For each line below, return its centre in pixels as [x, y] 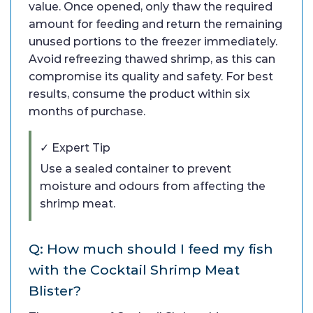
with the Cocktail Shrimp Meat [134, 270]
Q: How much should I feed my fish [151, 249]
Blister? [55, 291]
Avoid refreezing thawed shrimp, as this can [152, 59]
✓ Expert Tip [75, 148]
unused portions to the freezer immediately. [153, 42]
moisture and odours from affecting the [153, 187]
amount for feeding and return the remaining [155, 24]
